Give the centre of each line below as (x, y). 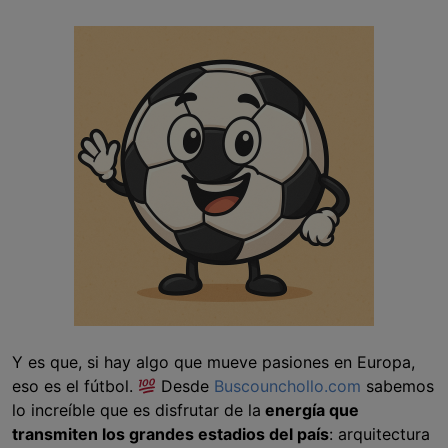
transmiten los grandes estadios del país (170, 434)
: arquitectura (379, 434)
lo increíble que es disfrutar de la (136, 410)
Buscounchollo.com (288, 386)
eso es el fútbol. (75, 386)
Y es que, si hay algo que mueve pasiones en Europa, (213, 362)
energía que (310, 410)
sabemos (398, 386)
